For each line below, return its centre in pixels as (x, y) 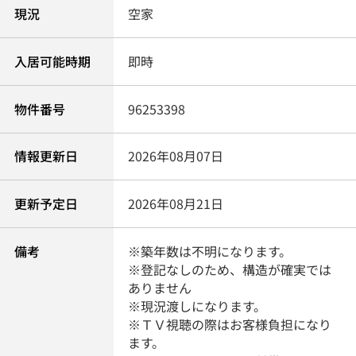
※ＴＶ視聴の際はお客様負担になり (230, 325)
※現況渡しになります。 (197, 306)
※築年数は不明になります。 (210, 252)
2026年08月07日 (176, 156)
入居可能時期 (52, 61)
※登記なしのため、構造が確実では (230, 270)
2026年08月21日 (176, 204)
